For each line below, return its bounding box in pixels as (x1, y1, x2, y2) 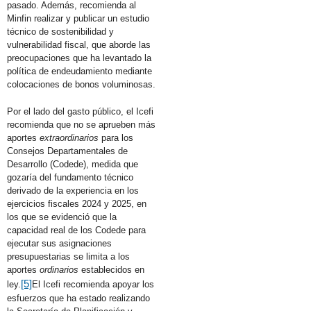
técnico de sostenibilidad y (7, 26, 114, 37)
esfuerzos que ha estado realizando (7, 292, 150, 303)
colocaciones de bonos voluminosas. (7, 78, 155, 90)
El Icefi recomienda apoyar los (32, 278, 154, 289)
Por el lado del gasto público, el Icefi (7, 106, 153, 117)
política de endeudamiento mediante (7, 65, 152, 76)
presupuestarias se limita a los (7, 251, 130, 262)
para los (99, 132, 133, 143)
